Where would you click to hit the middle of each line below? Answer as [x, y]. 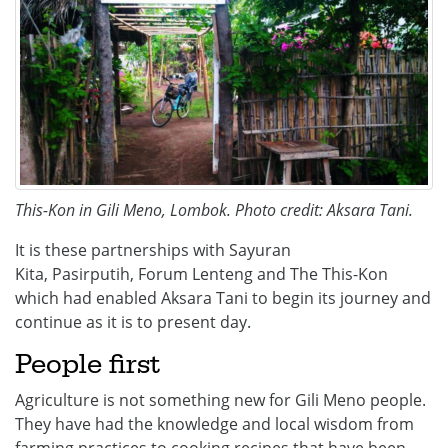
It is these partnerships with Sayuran [153, 250]
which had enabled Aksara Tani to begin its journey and [223, 298]
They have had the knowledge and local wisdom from [214, 424]
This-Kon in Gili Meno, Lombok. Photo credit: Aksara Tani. [214, 210]
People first [87, 364]
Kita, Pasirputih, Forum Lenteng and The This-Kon [201, 274]
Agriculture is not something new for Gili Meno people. [220, 400]
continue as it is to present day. [133, 322]
